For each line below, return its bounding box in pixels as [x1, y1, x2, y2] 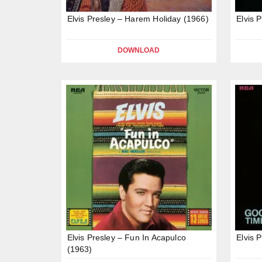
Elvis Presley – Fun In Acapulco [67, 233, 186, 243]
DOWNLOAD [118, 46, 160, 54]
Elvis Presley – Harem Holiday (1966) [67, 13, 209, 23]
